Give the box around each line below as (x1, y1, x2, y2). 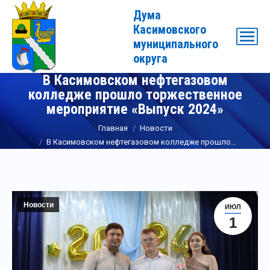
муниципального (133, 36, 218, 51)
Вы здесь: (12, 118, 62, 131)
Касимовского (133, 22, 206, 37)
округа (133, 51, 168, 66)
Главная (98, 124, 128, 133)
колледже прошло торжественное (28, 86, 242, 104)
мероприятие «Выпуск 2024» (46, 101, 224, 118)
